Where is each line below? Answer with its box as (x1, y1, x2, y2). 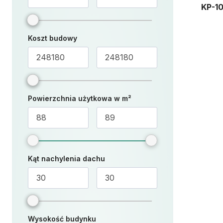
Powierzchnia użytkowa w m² (28, 94, 131, 103)
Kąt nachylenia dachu (28, 154, 105, 163)
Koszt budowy (28, 34, 77, 42)
